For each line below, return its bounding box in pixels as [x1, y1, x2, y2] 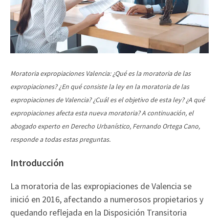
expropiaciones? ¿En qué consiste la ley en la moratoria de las [10, 82, 190, 91]
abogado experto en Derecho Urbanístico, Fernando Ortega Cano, [10, 121, 200, 131]
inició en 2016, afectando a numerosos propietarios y [10, 193, 204, 205]
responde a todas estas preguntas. [10, 134, 111, 144]
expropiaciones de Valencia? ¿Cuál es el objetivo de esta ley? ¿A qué [10, 95, 205, 104]
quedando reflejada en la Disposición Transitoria [10, 206, 187, 218]
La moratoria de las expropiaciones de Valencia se [10, 180, 192, 192]
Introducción [10, 156, 65, 169]
